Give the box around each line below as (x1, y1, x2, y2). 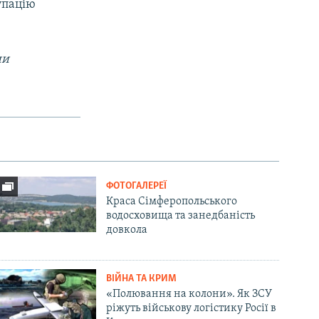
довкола (106, 224, 148, 236)
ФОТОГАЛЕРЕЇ (106, 181, 167, 192)
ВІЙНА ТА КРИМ (106, 273, 177, 285)
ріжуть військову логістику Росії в (106, 303, 277, 315)
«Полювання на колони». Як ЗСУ (106, 288, 273, 300)
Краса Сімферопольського (106, 196, 238, 208)
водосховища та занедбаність (106, 210, 256, 222)
